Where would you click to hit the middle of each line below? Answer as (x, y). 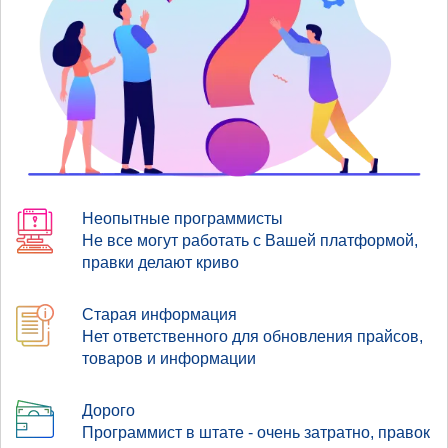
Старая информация (159, 314)
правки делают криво (160, 262)
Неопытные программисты (182, 218)
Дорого (108, 410)
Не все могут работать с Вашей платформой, (250, 240)
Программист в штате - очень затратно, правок (256, 432)
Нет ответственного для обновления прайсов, (252, 336)
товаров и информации (169, 358)
